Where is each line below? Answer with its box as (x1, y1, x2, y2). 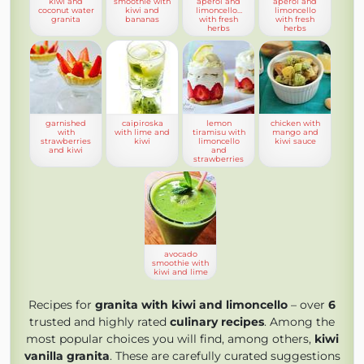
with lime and (115, 128, 170, 136)
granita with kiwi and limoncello (95, 297, 288, 312)
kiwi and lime (153, 267, 208, 276)
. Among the (264, 314, 335, 329)
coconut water (37, 6, 94, 15)
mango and (271, 128, 318, 136)
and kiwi (49, 145, 83, 154)
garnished (45, 119, 86, 128)
